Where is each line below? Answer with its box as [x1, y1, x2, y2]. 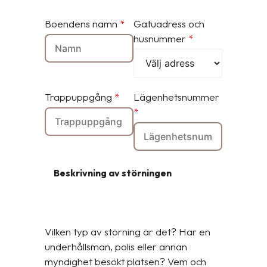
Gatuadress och [133, 17, 204, 30]
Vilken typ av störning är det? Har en [45, 225, 210, 238]
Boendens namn [45, 17, 120, 30]
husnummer [133, 32, 188, 45]
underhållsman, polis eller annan [45, 240, 187, 253]
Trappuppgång [45, 91, 114, 103]
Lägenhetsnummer [133, 91, 219, 103]
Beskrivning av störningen [54, 167, 172, 179]
